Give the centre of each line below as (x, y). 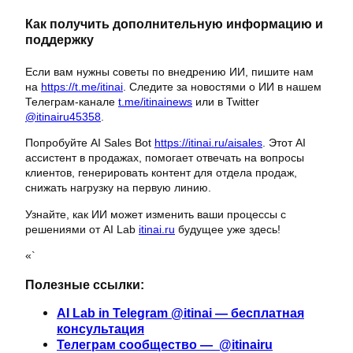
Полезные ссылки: (85, 284)
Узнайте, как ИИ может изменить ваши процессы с (156, 214)
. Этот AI (284, 143)
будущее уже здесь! (228, 229)
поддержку (59, 40)
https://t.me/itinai (82, 87)
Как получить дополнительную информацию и (174, 24)
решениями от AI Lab (82, 229)
